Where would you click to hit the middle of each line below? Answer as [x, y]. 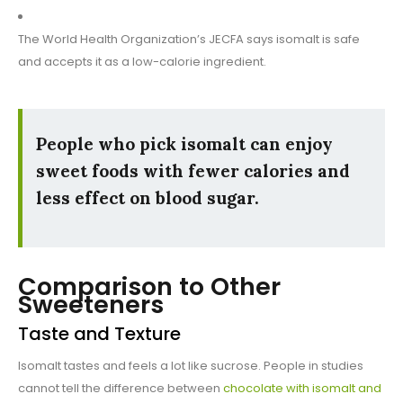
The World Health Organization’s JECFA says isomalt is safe [189, 40]
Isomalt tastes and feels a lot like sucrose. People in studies [191, 366]
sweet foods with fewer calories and [193, 171]
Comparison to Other [149, 287]
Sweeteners [91, 305]
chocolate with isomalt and [302, 389]
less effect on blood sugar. [148, 198]
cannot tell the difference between [121, 389]
